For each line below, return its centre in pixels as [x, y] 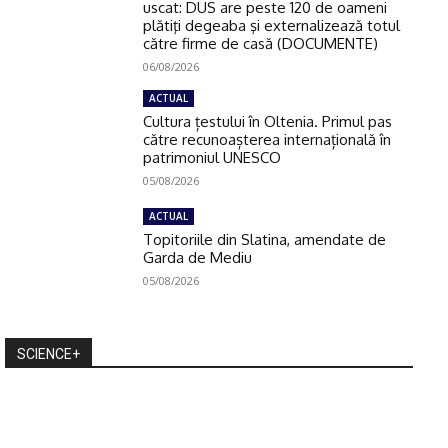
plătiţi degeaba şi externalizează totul [272, 26]
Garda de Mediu [198, 258]
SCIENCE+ [48, 354]
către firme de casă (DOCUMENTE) [261, 44]
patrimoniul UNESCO [212, 158]
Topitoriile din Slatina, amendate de [265, 240]
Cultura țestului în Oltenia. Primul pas [268, 122]
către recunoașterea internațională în [267, 140]
